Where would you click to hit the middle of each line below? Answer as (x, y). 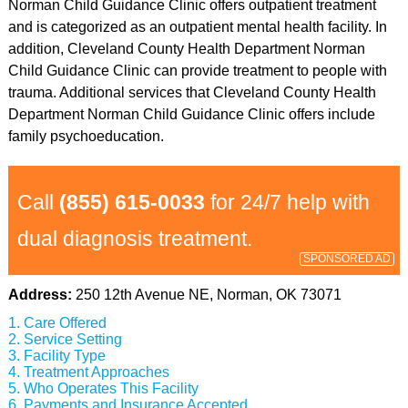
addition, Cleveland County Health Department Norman (186, 49)
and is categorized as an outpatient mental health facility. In (197, 27)
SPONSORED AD (347, 259)
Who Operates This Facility (111, 388)
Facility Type (64, 356)
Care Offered (65, 323)
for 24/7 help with (287, 202)
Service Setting (72, 339)
